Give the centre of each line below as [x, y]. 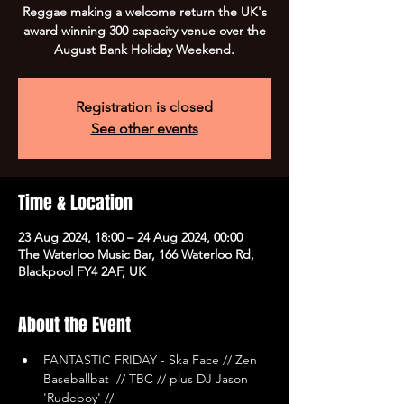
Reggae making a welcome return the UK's [144, 12]
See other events [144, 129]
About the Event [74, 325]
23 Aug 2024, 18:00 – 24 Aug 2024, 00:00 [130, 237]
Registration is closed [144, 107]
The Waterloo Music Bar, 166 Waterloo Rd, [136, 254]
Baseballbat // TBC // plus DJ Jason [147, 379]
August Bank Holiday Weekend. [144, 50]
